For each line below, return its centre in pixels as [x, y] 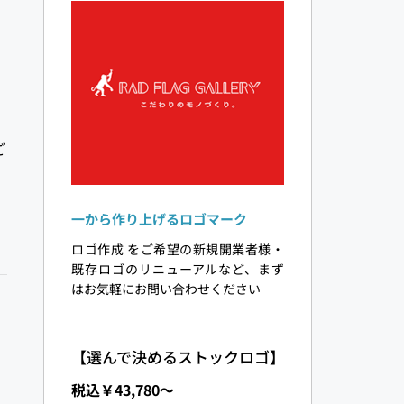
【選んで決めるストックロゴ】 [178, 357]
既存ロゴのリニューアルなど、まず [178, 269]
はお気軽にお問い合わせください [166, 289]
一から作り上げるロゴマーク [160, 219]
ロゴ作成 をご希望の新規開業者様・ [178, 249]
